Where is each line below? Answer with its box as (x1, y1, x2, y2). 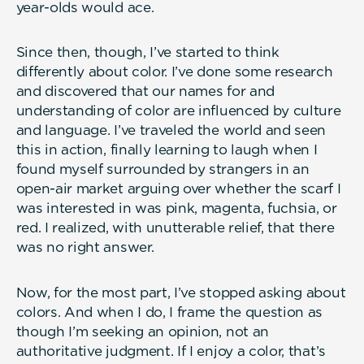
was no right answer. (15, 239, 154, 256)
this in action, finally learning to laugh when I (15, 141, 318, 158)
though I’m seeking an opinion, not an (15, 323, 269, 340)
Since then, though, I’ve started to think (15, 44, 279, 61)
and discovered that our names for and (15, 83, 275, 100)
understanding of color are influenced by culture (15, 102, 341, 119)
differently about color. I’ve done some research (15, 63, 333, 80)
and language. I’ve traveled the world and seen (15, 122, 327, 139)
